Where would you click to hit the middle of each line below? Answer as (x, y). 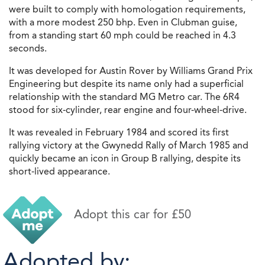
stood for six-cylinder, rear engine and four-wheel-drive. (129, 110)
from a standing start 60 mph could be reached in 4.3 (122, 35)
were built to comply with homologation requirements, (127, 9)
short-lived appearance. (59, 172)
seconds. (29, 49)
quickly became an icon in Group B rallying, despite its (125, 159)
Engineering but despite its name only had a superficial (126, 84)
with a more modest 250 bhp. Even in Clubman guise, (123, 22)
